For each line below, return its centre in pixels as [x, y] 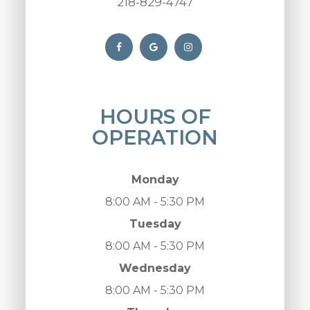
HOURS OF [155, 117]
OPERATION [155, 138]
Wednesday [155, 268]
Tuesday [155, 224]
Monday [155, 180]
